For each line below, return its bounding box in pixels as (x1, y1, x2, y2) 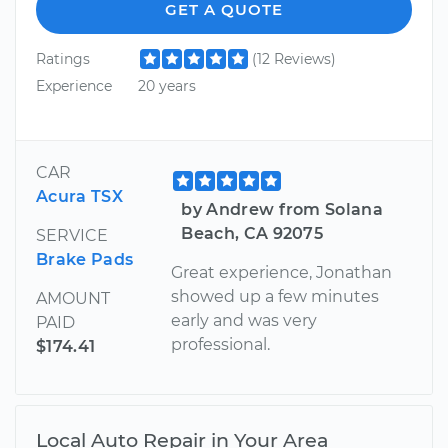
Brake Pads (36, 249, 134, 269)
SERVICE (36, 225, 108, 245)
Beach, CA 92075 (181, 223, 324, 243)
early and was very (171, 310, 318, 330)
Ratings (36, 49, 90, 68)
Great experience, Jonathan (171, 262, 393, 282)
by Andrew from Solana (181, 199, 384, 219)
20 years (137, 77, 196, 96)
